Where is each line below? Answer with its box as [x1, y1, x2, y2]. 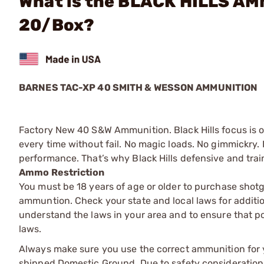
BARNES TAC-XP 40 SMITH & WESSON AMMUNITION [19, 81, 258, 93]
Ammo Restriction [19, 166, 105, 178]
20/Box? [19, 15, 95, 35]
